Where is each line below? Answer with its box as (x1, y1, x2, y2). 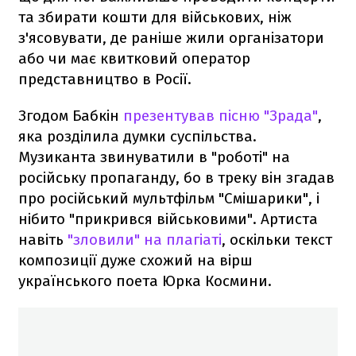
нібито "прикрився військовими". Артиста (18, 209, 318, 228)
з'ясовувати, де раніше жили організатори (18, 28, 324, 47)
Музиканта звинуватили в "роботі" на (18, 147, 290, 166)
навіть (18, 230, 68, 249)
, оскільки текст (222, 230, 332, 249)
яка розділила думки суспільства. (18, 126, 257, 145)
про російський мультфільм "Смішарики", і (18, 188, 319, 207)
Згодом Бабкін (18, 106, 123, 125)
